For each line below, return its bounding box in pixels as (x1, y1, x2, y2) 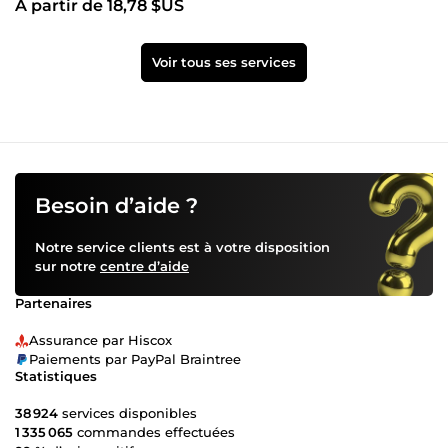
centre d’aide (100, 258, 189, 275)
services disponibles (58, 405, 197, 422)
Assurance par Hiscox (29, 332, 172, 349)
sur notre (35, 258, 100, 275)
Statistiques (15, 368, 97, 385)
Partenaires (15, 295, 92, 312)
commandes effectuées (73, 424, 235, 441)
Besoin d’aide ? (35, 193, 198, 219)
